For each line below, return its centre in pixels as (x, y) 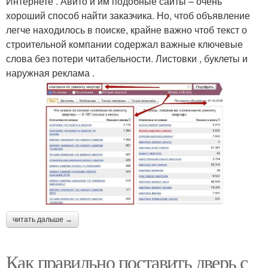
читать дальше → (42, 220)
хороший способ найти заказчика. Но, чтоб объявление (128, 16)
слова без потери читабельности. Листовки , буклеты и (127, 59)
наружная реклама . (50, 73)
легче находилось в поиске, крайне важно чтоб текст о (127, 30)
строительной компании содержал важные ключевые (124, 44)
